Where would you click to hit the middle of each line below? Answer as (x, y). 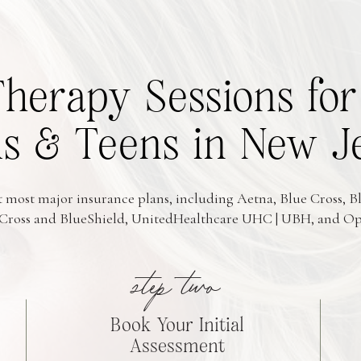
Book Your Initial (177, 326)
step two (176, 288)
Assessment (177, 346)
